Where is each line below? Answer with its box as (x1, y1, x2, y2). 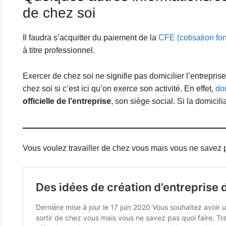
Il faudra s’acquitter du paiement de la (22, 33, 158, 42)
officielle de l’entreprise (22, 96, 111, 105)
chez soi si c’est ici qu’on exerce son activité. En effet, (22, 84, 215, 93)
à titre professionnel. (22, 46, 95, 55)
